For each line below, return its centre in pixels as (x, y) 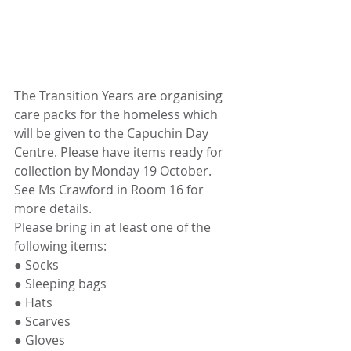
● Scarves (42, 322)
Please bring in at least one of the (114, 228)
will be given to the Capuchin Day (113, 134)
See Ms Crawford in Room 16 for (110, 190)
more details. (54, 209)
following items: (62, 246)
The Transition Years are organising (120, 96)
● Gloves (40, 340)
